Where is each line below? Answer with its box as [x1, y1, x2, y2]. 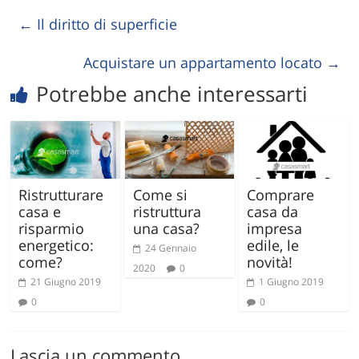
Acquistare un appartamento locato [83, 52, 326, 72]
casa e [18, 201, 62, 221]
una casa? [132, 218, 200, 238]
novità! [246, 252, 292, 272]
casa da [246, 201, 298, 221]
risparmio [18, 218, 85, 238]
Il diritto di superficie [33, 14, 178, 34]
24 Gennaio [144, 240, 196, 255]
